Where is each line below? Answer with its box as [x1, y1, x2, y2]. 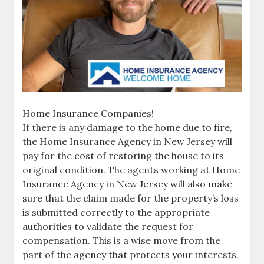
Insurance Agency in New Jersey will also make [22, 177, 233, 190]
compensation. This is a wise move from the [22, 234, 221, 246]
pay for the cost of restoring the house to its [22, 149, 225, 161]
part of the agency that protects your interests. [22, 248, 239, 260]
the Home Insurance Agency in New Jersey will [22, 135, 233, 147]
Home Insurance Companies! [22, 107, 154, 119]
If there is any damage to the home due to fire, [22, 121, 233, 133]
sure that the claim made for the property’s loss [22, 192, 239, 204]
